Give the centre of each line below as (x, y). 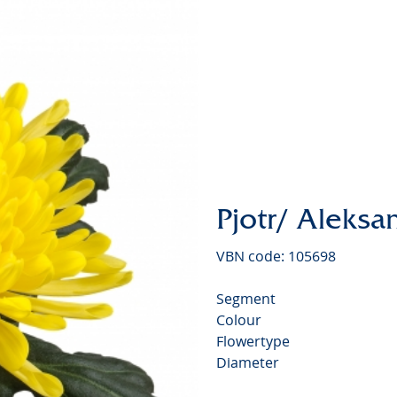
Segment (246, 298)
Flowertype (253, 341)
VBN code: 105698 (276, 256)
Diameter (248, 362)
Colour (239, 319)
